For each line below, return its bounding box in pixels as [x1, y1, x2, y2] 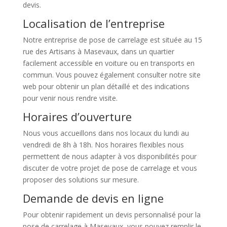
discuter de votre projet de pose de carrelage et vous [22, 163, 197, 173]
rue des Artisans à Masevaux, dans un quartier [22, 47, 174, 57]
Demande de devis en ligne [22, 191, 164, 206]
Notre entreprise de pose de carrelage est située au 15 [22, 35, 202, 45]
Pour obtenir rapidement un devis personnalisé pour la [22, 210, 201, 220]
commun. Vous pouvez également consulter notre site [22, 70, 201, 80]
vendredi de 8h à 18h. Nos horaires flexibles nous [22, 140, 184, 150]
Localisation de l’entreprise [22, 16, 165, 31]
